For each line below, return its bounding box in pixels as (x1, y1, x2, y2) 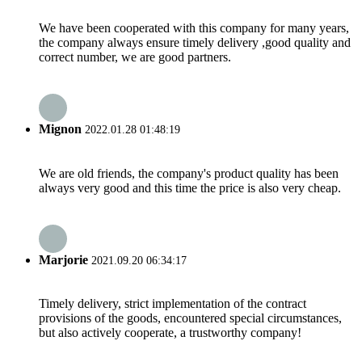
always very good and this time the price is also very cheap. (39, 180, 341, 195)
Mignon (39, 122, 82, 137)
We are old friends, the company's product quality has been (39, 166, 339, 180)
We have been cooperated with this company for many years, (39, 21, 349, 36)
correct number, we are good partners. (39, 50, 231, 65)
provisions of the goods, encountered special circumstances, (39, 311, 342, 326)
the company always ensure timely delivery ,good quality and (39, 36, 351, 50)
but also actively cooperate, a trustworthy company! (39, 326, 301, 340)
